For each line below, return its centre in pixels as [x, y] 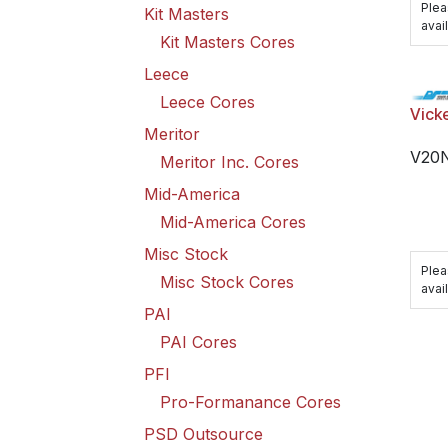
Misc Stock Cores [227, 282]
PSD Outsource [203, 434]
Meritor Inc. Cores [229, 162]
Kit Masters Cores [227, 42]
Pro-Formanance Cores [250, 402]
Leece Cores [207, 102]
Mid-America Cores [233, 222]
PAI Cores [198, 342]
